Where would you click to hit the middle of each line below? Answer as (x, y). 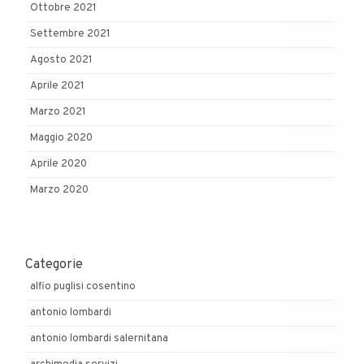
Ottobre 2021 (63, 9)
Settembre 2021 (70, 35)
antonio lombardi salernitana (99, 338)
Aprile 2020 (58, 165)
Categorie (54, 264)
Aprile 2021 (57, 87)
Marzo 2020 (59, 191)
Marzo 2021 (58, 113)
